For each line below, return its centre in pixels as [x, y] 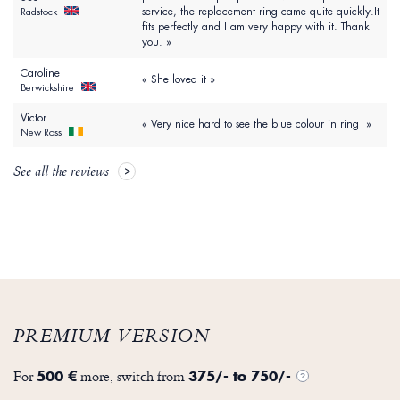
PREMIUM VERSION [112, 339]
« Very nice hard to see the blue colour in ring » [257, 125]
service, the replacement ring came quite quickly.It [261, 12]
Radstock [40, 12]
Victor [33, 118]
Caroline [40, 74]
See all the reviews [61, 174]
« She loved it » [179, 80]
